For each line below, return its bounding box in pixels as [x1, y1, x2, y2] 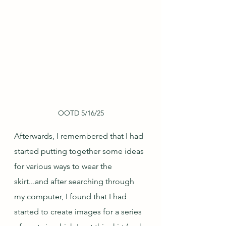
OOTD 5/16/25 [58, 108, 104, 118]
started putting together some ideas [14, 146, 146, 156]
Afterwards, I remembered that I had [14, 131, 145, 141]
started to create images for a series [14, 207, 144, 216]
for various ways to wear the [14, 161, 114, 171]
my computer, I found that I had [14, 192, 129, 201]
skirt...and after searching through [14, 177, 136, 186]
